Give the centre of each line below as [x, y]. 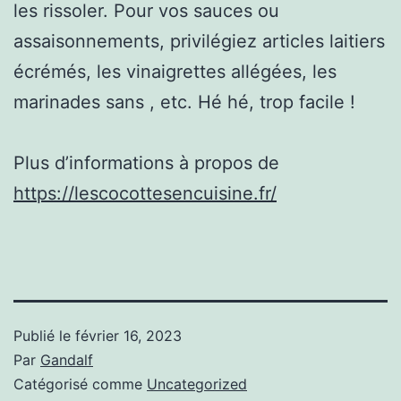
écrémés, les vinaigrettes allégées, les [175, 71]
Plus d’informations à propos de [146, 162]
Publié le [44, 335]
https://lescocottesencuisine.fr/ [145, 193]
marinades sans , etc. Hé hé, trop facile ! [184, 102]
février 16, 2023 [128, 335]
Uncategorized [197, 384]
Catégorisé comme [80, 384]
